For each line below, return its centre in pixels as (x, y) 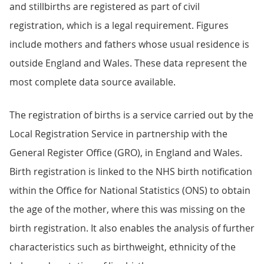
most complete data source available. (94, 82)
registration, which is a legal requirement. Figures (119, 25)
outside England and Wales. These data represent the (128, 63)
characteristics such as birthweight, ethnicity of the (123, 247)
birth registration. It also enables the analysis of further (132, 228)
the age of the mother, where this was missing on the (127, 209)
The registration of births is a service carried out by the (131, 115)
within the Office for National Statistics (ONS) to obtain (130, 190)
